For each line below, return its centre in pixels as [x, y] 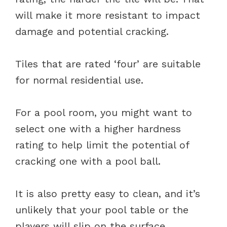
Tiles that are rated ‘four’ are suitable [108, 64]
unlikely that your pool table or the [102, 210]
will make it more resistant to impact [108, 15]
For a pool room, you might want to [104, 112]
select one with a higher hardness [98, 128]
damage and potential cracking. [94, 31]
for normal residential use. [79, 80]
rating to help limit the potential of [102, 145]
